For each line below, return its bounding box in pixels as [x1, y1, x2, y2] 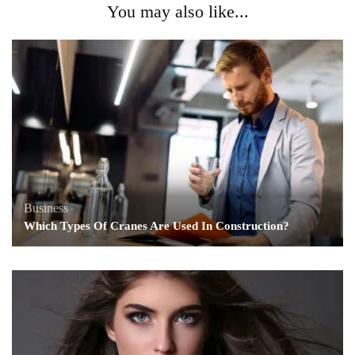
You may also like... [106, 2, 249, 22]
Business [24, 200, 68, 215]
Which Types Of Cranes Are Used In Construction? [24, 219, 289, 232]
